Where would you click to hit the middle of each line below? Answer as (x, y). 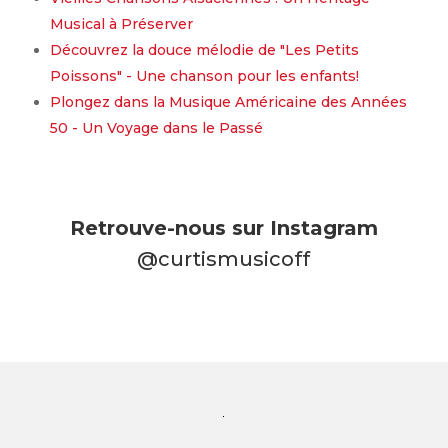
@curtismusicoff (224, 259)
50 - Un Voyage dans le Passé (156, 128)
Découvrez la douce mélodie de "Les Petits (204, 50)
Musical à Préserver (121, 24)
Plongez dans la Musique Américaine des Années (228, 102)
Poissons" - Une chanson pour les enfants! (204, 76)
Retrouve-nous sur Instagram (223, 228)
